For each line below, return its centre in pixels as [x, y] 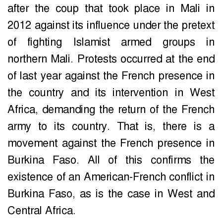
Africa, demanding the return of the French [111, 110]
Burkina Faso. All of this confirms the [111, 160]
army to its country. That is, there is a [111, 127]
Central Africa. [42, 211]
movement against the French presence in [111, 143]
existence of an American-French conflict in [111, 177]
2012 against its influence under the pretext [111, 26]
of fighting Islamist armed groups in [111, 42]
